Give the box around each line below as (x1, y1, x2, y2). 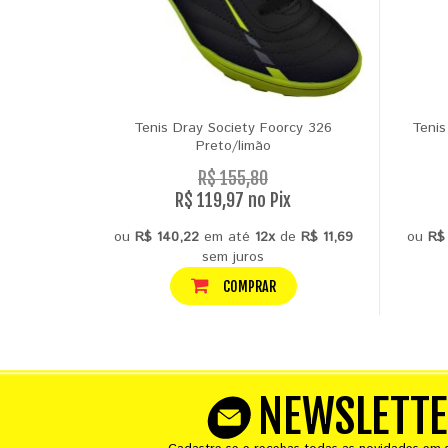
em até (198, 227, 255, 247)
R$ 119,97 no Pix (175, 189, 291, 211)
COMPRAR (219, 278, 276, 295)
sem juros (202, 247, 264, 267)
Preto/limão (195, 136, 271, 156)
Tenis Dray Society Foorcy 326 (134, 118, 332, 138)
